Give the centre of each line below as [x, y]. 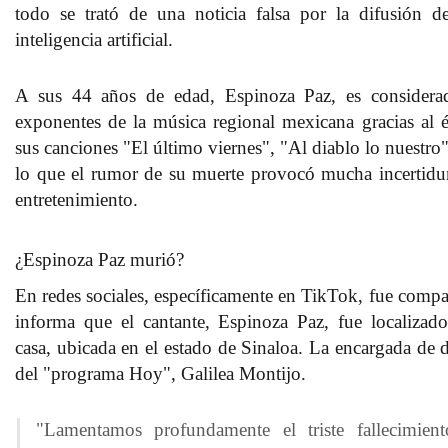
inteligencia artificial [91, 39]
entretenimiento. [79, 199]
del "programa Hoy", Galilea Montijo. [163, 373]
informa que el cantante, [117, 321]
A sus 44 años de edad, [120, 95]
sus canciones [67, 147]
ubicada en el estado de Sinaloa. [180, 347]
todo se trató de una [105, 13]
